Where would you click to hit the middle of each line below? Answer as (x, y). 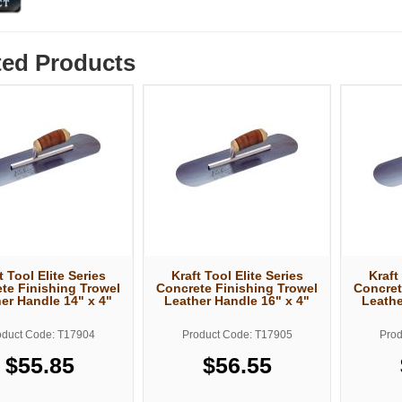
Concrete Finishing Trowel (237, 288)
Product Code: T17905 (237, 334)
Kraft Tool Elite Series (237, 275)
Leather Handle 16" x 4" (237, 300)
